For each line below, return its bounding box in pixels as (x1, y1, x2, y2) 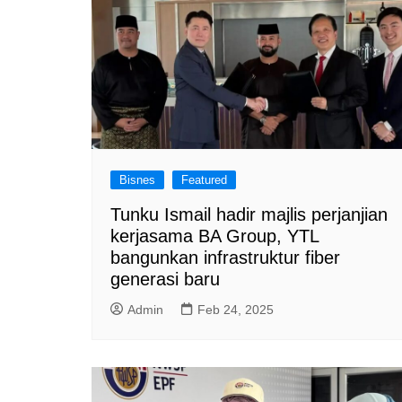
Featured (181, 173, 227, 187)
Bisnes (119, 173, 155, 187)
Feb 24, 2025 (197, 302, 274, 317)
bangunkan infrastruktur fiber (110, 248, 340, 267)
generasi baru (110, 269, 220, 289)
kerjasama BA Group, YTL (110, 226, 319, 246)
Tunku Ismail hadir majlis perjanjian (110, 205, 388, 224)
